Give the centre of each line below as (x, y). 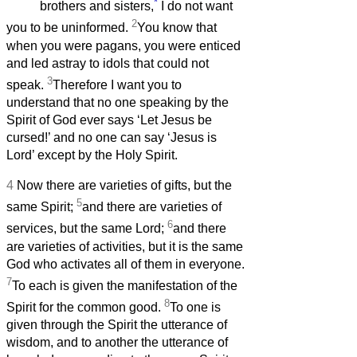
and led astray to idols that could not (108, 63)
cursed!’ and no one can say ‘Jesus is (112, 138)
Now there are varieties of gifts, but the (124, 186)
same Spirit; (41, 207)
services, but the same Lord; (87, 229)
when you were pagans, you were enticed (124, 45)
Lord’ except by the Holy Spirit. (92, 155)
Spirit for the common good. (85, 308)
